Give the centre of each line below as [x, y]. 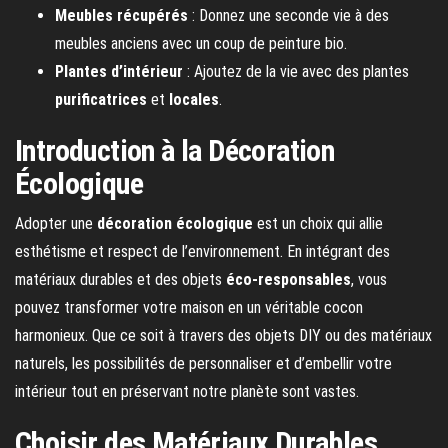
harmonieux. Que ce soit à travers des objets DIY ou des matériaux [223, 335]
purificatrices [101, 99]
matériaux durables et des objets [120, 279]
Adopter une [56, 223]
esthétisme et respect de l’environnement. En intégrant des [202, 251]
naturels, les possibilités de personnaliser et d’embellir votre [203, 363]
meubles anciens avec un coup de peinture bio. [201, 43]
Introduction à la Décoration [175, 150]
